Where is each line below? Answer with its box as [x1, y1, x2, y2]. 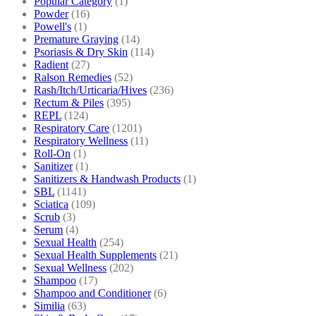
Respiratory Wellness [34, 134, 128, 147]
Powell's [34, 20, 71, 32]
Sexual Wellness [34, 261, 107, 274]
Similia [34, 299, 65, 312]
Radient [34, 58, 68, 71]
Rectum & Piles [34, 96, 104, 109]
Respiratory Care [34, 121, 109, 134]
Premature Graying [34, 32, 119, 45]
